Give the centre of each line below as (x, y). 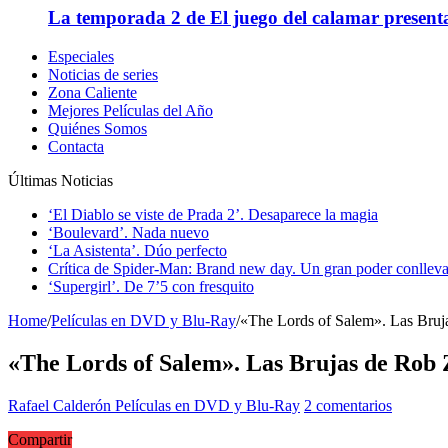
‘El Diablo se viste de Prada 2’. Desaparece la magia (213, 214)
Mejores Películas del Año (130, 110)
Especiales (81, 56)
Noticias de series (103, 74)
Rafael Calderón (61, 405)
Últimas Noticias (60, 180)
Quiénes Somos (97, 128)
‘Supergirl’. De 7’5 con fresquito (151, 286)
